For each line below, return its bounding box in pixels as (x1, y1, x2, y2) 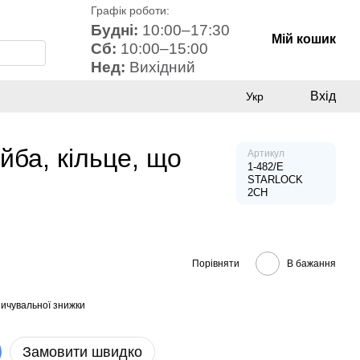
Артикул (247, 148, 284, 159)
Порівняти (192, 257, 239, 269)
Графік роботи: (91, 4, 170, 17)
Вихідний (129, 59, 195, 76)
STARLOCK (247, 174, 303, 186)
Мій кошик (272, 32, 336, 46)
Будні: (91, 22, 138, 39)
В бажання (287, 257, 336, 269)
